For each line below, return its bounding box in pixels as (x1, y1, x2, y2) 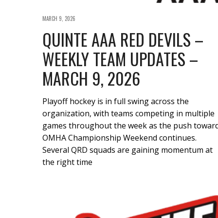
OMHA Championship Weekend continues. (42, 132, 197, 144)
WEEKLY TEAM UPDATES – (42, 46, 198, 72)
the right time (42, 157, 92, 168)
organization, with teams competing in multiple (42, 108, 215, 119)
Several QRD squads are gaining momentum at (42, 145, 213, 156)
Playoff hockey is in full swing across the (42, 96, 189, 107)
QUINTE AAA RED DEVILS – (42, 27, 203, 52)
